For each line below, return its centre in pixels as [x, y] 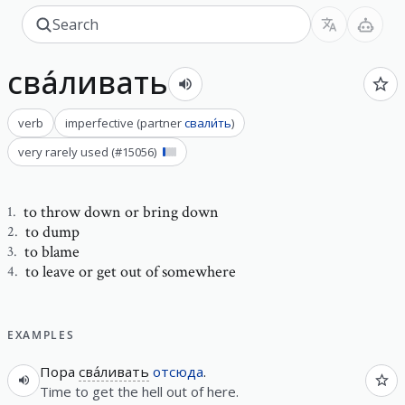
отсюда [178, 371]
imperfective [99, 122]
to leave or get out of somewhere [131, 271]
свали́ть [208, 122]
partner [161, 122]
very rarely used [63, 151]
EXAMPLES [41, 334]
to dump [52, 231]
